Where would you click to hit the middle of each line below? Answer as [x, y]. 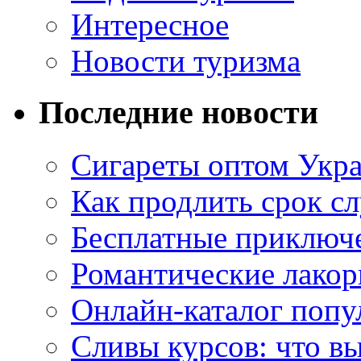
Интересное [150, 24]
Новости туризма [186, 60]
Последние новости [178, 113]
